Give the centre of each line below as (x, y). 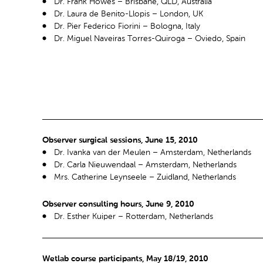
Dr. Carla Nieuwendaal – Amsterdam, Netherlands (145, 165)
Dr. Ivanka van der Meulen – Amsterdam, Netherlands (153, 152)
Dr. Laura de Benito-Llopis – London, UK (129, 14)
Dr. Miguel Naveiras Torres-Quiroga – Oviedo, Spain (150, 38)
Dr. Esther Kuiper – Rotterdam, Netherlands (134, 216)
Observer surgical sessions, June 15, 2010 (120, 140)
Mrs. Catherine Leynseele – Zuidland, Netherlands (145, 177)
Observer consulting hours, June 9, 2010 (118, 204)
